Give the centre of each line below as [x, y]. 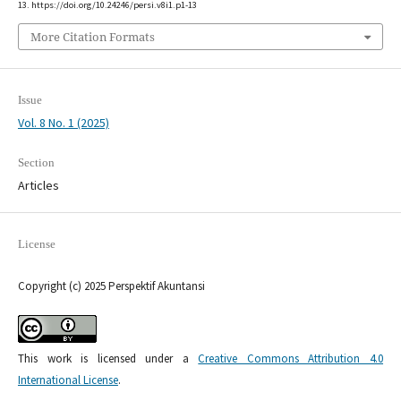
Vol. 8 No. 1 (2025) [63, 123]
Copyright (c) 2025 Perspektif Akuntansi [111, 286]
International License [68, 380]
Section [36, 163]
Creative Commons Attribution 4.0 [291, 359]
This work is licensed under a [108, 359]
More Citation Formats [92, 37]
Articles [38, 186]
